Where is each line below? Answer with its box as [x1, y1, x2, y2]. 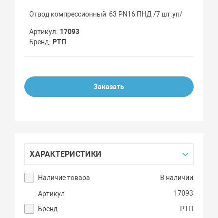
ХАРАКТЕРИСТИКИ [30, 149, 102, 159]
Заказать [93, 83, 125, 91]
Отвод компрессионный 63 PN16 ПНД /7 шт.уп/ [29, 10, 183, 18]
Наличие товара [38, 174, 91, 182]
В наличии [160, 174, 194, 182]
